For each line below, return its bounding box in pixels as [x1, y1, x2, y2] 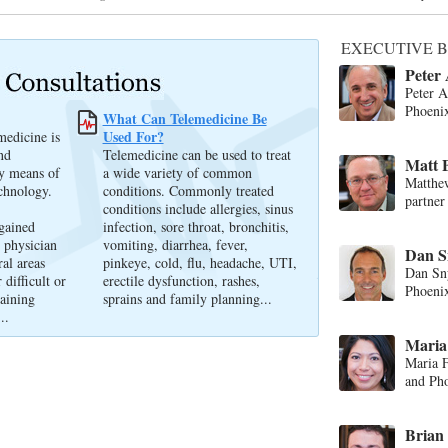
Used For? [102, 126, 164, 148]
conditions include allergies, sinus [102, 199, 293, 219]
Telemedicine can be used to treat [102, 145, 291, 165]
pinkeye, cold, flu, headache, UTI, [102, 253, 297, 273]
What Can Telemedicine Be [102, 108, 267, 130]
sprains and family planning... [102, 289, 272, 309]
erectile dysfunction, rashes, [102, 271, 260, 291]
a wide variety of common [102, 163, 252, 183]
